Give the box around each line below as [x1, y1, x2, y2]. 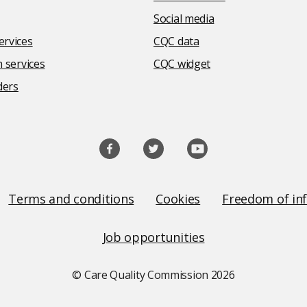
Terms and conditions [8, 191, 134, 207]
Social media [153, 11, 214, 26]
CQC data [153, 34, 199, 49]
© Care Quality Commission [72, 267, 211, 282]
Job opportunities [102, 229, 205, 245]
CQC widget [153, 56, 210, 71]
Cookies [156, 191, 201, 207]
